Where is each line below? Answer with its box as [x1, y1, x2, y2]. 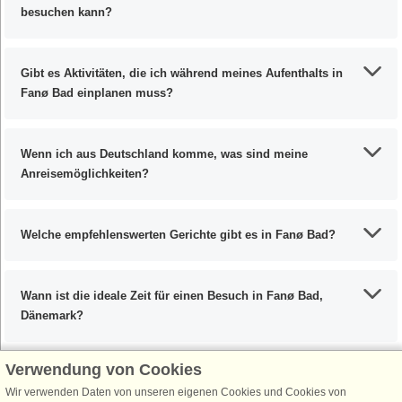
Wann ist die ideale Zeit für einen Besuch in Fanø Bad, [21, 289, 323, 303]
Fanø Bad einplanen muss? [21, 86, 173, 100]
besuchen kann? [21, 5, 112, 20]
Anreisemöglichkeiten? [21, 167, 149, 181]
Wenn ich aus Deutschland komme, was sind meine [21, 147, 308, 162]
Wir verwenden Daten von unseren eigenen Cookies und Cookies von [5, 386, 346, 398]
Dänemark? [21, 309, 83, 323]
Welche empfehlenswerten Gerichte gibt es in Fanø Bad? [21, 228, 336, 242]
